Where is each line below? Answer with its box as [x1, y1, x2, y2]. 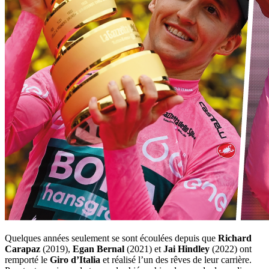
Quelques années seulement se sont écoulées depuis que [5, 233, 218, 244]
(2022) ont [210, 244, 252, 255]
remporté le [5, 255, 50, 265]
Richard [218, 233, 252, 244]
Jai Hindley [163, 244, 210, 255]
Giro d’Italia [50, 255, 100, 265]
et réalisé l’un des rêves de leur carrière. [100, 255, 252, 265]
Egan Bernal [73, 244, 127, 255]
